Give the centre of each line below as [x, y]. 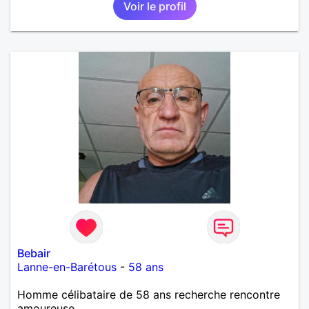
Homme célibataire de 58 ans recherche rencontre [149, 294]
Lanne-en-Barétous [67, 267]
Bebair [34, 253]
